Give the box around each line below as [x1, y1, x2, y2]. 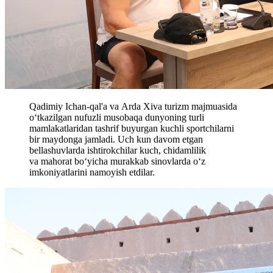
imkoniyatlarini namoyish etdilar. [29, 167, 155, 178]
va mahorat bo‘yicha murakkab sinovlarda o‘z [29, 156, 205, 167]
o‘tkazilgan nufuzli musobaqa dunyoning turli [29, 112, 204, 123]
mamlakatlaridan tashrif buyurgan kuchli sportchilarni [29, 123, 234, 134]
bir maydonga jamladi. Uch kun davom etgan [29, 134, 203, 145]
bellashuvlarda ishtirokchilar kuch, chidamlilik [29, 145, 206, 156]
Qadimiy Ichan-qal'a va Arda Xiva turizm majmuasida [29, 101, 237, 112]
